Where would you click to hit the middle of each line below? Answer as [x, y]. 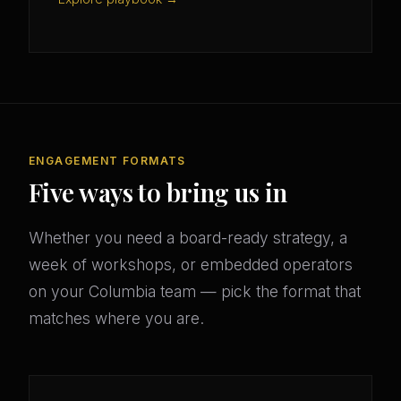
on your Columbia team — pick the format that [195, 292]
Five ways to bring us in [158, 192]
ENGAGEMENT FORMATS [107, 161]
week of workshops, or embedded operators [191, 265]
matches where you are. [116, 319]
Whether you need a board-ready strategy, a [188, 238]
